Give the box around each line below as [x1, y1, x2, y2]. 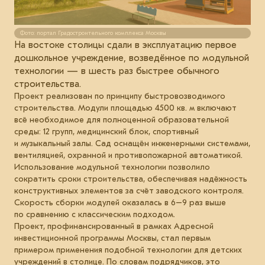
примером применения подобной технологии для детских [14, 244, 242, 255]
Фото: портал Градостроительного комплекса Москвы [20, 29, 166, 37]
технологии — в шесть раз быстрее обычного [14, 65, 219, 76]
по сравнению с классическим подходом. [14, 209, 175, 219]
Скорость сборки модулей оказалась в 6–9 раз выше [14, 197, 226, 208]
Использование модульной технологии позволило [14, 161, 210, 172]
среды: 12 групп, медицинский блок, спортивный [14, 126, 199, 137]
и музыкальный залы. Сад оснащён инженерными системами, [14, 138, 250, 148]
